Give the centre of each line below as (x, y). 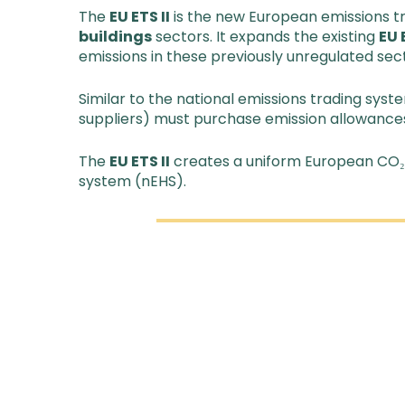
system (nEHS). (132, 181)
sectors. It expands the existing (265, 37)
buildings (115, 37)
